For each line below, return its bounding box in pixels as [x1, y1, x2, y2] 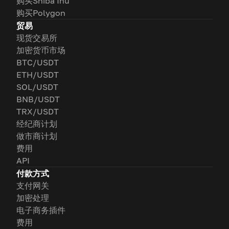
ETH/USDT [16, 70, 59, 80]
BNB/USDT [16, 94, 60, 104]
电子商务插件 [16, 205, 65, 215]
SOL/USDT [16, 82, 58, 92]
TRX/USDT [16, 106, 59, 117]
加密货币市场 [16, 45, 65, 55]
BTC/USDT [16, 57, 59, 67]
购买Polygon [16, 8, 65, 18]
